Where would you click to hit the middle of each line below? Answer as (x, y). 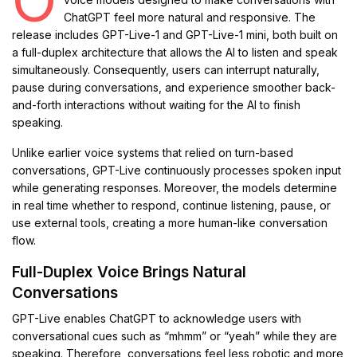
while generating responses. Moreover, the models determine (175, 188)
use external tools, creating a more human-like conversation (170, 223)
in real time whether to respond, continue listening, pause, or (172, 206)
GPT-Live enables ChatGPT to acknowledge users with (157, 319)
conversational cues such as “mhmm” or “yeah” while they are (175, 336)
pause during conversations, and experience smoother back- (174, 88)
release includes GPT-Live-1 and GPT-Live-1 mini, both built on (175, 35)
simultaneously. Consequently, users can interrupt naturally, (166, 70)
